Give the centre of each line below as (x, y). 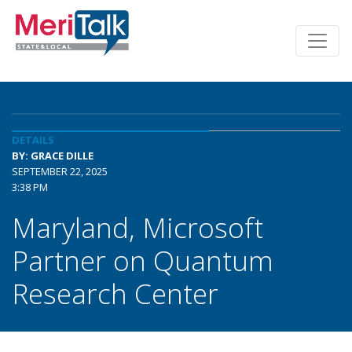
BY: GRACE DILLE (53, 156)
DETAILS (33, 140)
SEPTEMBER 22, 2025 (60, 171)
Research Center (115, 293)
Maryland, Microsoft (137, 227)
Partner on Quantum (143, 260)
